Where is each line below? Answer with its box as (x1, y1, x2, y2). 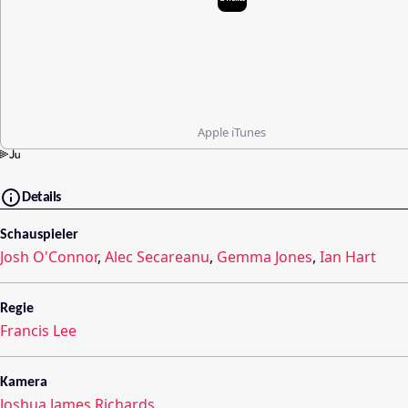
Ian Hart (320, 246, 376, 267)
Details (22, 189, 61, 205)
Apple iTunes (198, 124, 266, 141)
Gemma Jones (217, 246, 312, 267)
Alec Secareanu (105, 246, 209, 267)
